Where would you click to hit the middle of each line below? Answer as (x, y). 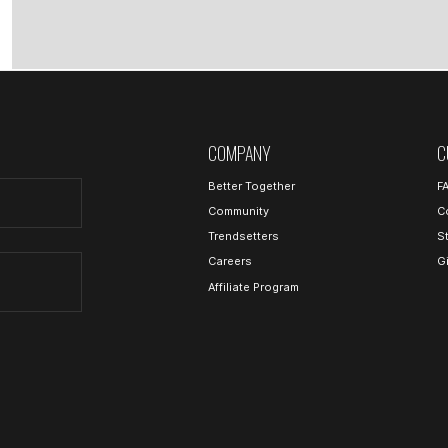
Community (238, 210)
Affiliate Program (253, 286)
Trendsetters (243, 236)
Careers (230, 261)
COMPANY (239, 153)
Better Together (251, 185)
